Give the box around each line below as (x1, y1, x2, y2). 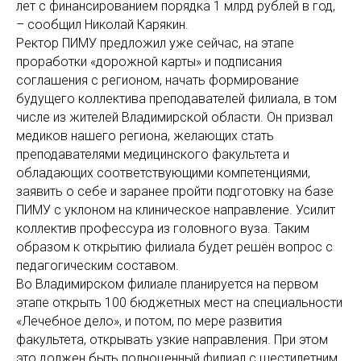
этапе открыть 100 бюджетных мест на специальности (16, 295, 342, 311)
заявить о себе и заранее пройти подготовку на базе (16, 184, 334, 200)
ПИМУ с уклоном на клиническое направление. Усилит (16, 202, 335, 218)
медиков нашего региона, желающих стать (16, 128, 274, 144)
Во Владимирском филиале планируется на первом (16, 276, 318, 293)
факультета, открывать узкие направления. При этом (16, 332, 328, 348)
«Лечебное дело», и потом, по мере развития (16, 313, 282, 330)
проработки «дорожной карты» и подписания (16, 54, 282, 70)
